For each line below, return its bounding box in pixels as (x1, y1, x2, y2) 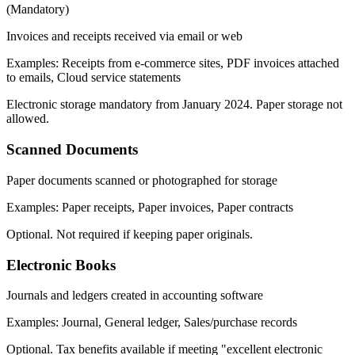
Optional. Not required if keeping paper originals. (6, 227, 253, 241)
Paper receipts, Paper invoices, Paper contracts (62, 200, 293, 214)
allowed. (6, 112, 49, 126)
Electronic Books (6, 256, 116, 273)
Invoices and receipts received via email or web (6, 29, 242, 44)
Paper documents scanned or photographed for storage (6, 173, 277, 187)
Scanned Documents (6, 141, 138, 158)
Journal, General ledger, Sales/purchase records (62, 315, 297, 330)
